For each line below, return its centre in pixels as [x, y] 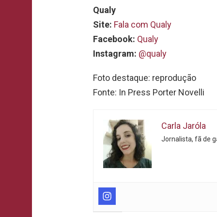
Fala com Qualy [143, 24]
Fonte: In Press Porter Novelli [149, 92]
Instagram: [115, 53]
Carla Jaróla [184, 125]
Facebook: [114, 39]
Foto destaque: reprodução [145, 77]
